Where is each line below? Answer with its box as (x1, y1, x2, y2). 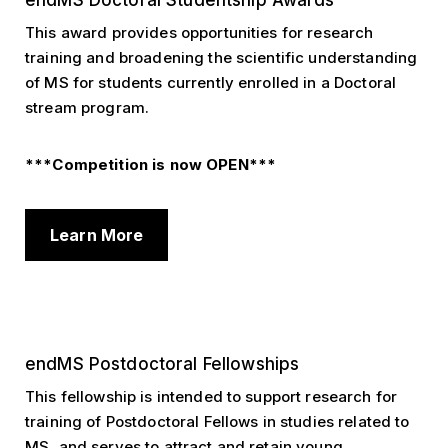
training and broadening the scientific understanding (25, 48, 418, 67)
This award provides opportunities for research (25, 23, 374, 42)
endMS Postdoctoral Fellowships (25, 354, 300, 374)
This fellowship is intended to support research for (25, 387, 398, 406)
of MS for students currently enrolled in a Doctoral (25, 73, 397, 92)
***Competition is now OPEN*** (25, 155, 277, 174)
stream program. (25, 98, 150, 117)
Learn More (50, 225, 144, 245)
